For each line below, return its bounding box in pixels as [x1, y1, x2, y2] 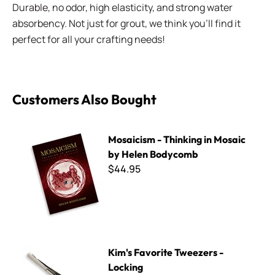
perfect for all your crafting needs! [12, 33, 165, 46]
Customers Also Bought [12, 91, 157, 108]
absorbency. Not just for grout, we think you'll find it [12, 17, 241, 30]
